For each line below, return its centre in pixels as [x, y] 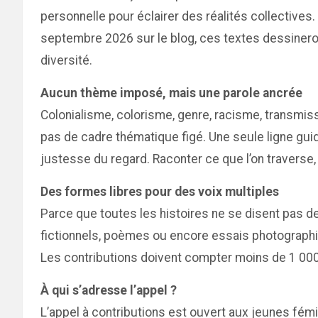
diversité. [66, 60]
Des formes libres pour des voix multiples [160, 192]
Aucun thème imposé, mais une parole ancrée [171, 93]
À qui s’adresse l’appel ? [109, 290]
